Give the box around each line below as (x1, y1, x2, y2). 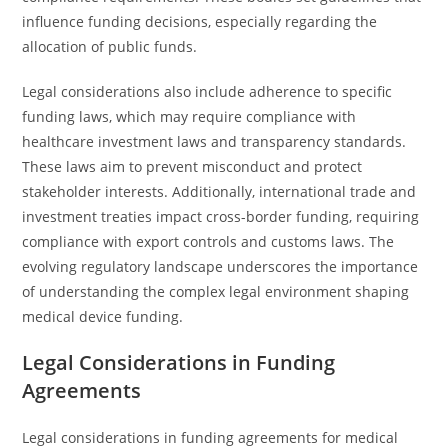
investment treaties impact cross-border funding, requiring (22, 207, 420, 226)
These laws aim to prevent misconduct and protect (22, 157, 363, 176)
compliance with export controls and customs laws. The (22, 232, 395, 251)
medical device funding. (22, 307, 184, 326)
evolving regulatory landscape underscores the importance (22, 257, 419, 276)
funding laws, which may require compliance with (22, 107, 357, 126)
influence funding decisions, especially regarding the (22, 12, 378, 31)
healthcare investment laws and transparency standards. (22, 132, 407, 151)
